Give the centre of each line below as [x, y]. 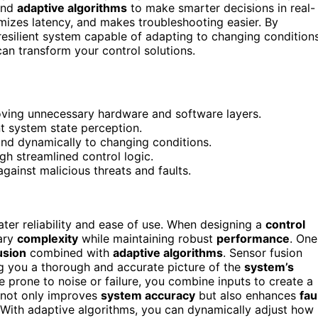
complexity [48, 238]
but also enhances [247, 295]
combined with [70, 252]
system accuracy [148, 295]
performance [253, 238]
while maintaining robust [147, 238]
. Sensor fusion [263, 252]
